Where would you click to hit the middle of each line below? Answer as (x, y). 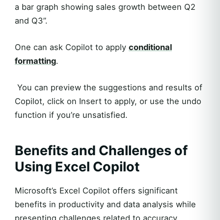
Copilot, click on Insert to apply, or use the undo (108, 101)
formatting (35, 61)
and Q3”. (31, 21)
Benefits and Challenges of (101, 151)
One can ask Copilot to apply (72, 47)
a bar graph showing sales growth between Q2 (105, 7)
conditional (150, 47)
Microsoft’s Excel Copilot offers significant (96, 191)
